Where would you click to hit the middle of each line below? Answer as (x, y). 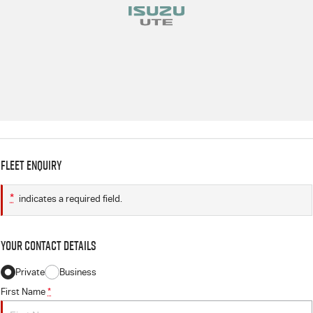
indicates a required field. (70, 199)
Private (30, 272)
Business (78, 272)
